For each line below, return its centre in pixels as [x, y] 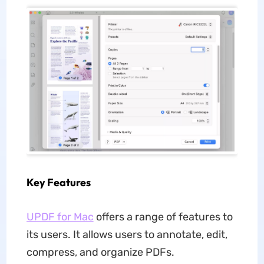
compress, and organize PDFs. [100, 252]
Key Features [58, 182]
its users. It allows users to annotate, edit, [127, 234]
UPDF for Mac [60, 217]
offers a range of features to [163, 217]
